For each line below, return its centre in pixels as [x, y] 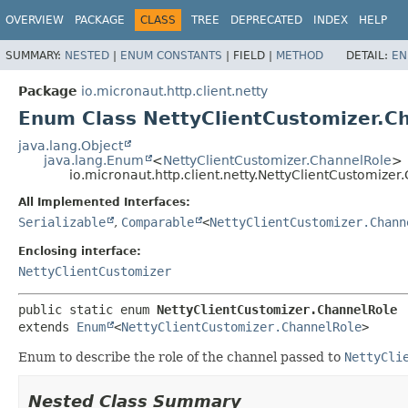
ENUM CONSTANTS [171, 55]
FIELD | [255, 55]
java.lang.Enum [94, 160]
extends [47, 326]
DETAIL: [369, 55]
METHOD [300, 55]
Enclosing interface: [80, 251]
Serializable [62, 222]
